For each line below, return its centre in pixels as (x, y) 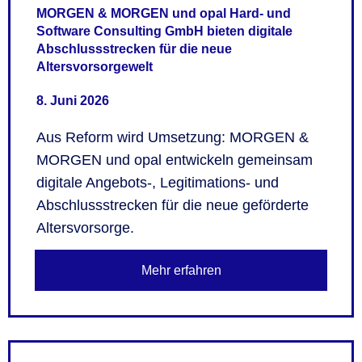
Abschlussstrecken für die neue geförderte (173, 205)
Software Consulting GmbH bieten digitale (164, 32)
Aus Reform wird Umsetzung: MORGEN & (173, 137)
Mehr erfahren (181, 270)
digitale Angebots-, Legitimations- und (158, 182)
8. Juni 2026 (73, 100)
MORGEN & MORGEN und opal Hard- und (164, 14)
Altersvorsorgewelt (95, 67)
